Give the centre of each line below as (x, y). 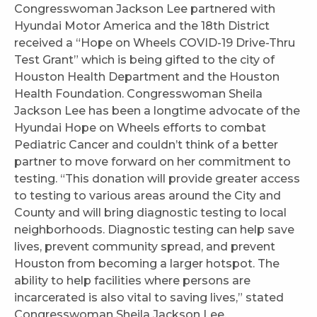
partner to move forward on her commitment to (152, 162)
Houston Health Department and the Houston (147, 77)
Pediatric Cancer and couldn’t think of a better (146, 145)
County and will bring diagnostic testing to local (150, 213)
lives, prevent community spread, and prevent (145, 247)
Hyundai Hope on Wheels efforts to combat (140, 128)
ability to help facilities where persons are (132, 281)
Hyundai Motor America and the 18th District (142, 26)
